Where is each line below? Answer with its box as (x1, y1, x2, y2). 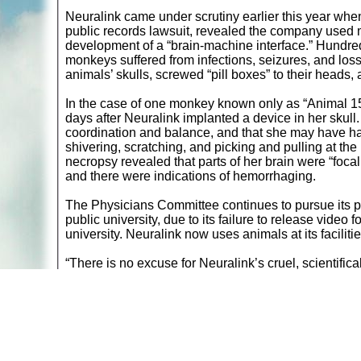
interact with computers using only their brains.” (65, 284, 333, 299)
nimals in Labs (129, 320, 212, 334)
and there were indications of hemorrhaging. (65, 168, 316, 183)
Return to (65, 320, 120, 334)
